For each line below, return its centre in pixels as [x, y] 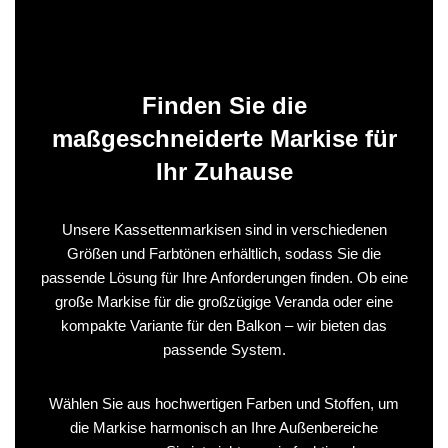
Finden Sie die [224, 105]
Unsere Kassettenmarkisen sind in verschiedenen [224, 229]
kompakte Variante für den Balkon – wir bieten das [224, 325]
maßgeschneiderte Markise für [224, 138]
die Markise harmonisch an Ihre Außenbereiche [224, 427]
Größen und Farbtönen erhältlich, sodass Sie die [224, 253]
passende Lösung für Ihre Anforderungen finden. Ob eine [224, 277]
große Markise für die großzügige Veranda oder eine [224, 301]
